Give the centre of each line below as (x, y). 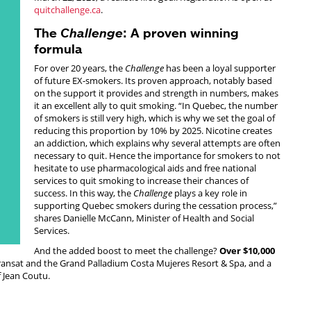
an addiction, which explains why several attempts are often (157, 143)
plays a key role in (210, 193)
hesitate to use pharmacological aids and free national (145, 168)
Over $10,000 (247, 251)
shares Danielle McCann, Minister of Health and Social (144, 218)
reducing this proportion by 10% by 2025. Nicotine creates (153, 130)
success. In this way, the (84, 193)
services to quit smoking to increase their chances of (141, 180)
